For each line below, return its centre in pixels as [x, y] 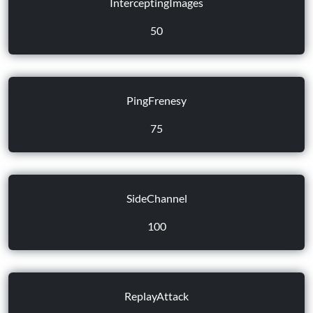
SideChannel [156, 198]
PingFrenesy [156, 100]
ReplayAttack [156, 296]
